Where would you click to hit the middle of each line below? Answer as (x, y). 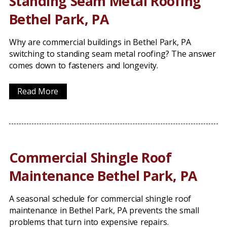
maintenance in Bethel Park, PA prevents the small (104, 210)
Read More (38, 91)
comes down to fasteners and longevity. (84, 65)
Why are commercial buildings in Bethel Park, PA (100, 42)
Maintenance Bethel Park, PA (103, 176)
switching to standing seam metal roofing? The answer (113, 54)
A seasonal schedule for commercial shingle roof (100, 199)
